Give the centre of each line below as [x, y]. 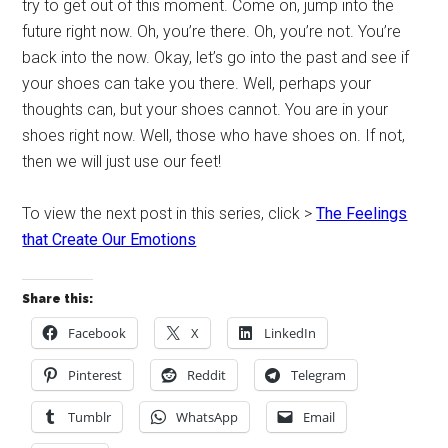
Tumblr [90, 417]
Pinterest [95, 375]
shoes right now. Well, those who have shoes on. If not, [214, 135]
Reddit [207, 375]
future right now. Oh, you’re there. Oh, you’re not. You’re [212, 31]
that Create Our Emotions [109, 239]
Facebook [97, 333]
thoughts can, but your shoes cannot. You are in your [205, 109]
